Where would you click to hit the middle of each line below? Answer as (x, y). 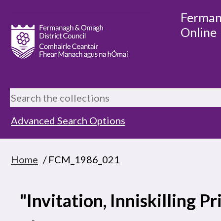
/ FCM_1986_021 (79, 159)
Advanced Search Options (68, 120)
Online (199, 32)
